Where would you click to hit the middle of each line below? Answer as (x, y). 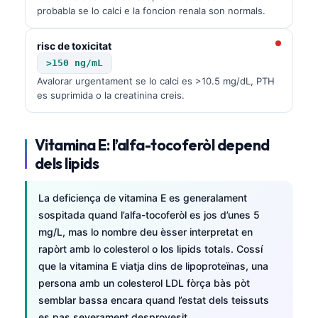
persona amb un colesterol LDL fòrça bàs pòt (144, 283)
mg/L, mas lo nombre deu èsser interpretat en (146, 231)
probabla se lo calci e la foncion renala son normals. (151, 10)
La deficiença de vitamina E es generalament (143, 197)
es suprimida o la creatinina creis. (111, 95)
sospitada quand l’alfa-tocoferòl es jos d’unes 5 (149, 214)
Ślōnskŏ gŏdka (91, 309)
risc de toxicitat (74, 45)
